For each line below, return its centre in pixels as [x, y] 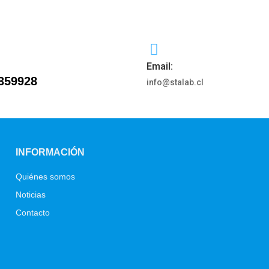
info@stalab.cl [175, 82]
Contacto [32, 213]
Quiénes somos [45, 177]
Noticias [30, 195]
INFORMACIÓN [50, 153]
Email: [160, 66]
